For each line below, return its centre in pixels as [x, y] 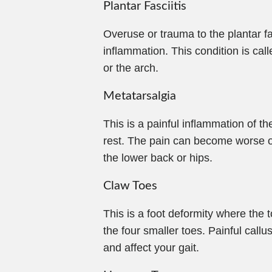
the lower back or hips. [158, 158]
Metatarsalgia [140, 96]
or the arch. [131, 68]
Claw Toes [130, 186]
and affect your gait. [151, 248]
